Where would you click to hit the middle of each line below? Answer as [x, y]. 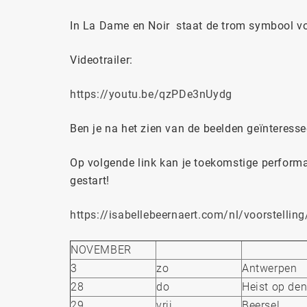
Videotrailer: [101, 60]
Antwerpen [270, 268]
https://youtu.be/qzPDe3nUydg [151, 94]
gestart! [90, 180]
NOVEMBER [101, 249]
